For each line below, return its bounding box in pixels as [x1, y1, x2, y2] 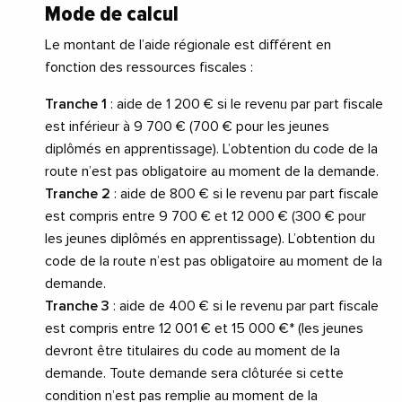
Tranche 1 [45, 97, 107, 112]
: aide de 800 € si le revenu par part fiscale [110, 187, 379, 202]
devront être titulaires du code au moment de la [45, 344, 340, 359]
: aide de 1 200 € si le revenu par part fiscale [107, 97, 383, 112]
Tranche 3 [45, 299, 109, 314]
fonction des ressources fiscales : [45, 60, 253, 75]
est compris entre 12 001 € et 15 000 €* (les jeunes [45, 321, 363, 336]
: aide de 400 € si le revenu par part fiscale [109, 299, 379, 314]
